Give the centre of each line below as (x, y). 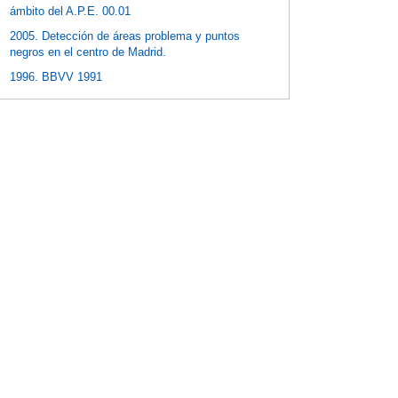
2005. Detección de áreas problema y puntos (125, 36)
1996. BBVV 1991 (56, 77)
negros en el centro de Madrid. (88, 52)
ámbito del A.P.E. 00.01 (71, 12)
